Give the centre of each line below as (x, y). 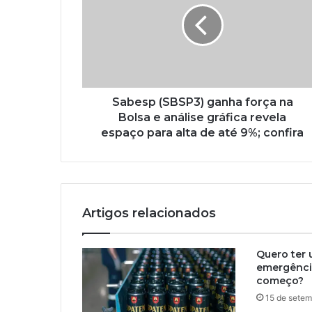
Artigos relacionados (149, 213)
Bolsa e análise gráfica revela (202, 118)
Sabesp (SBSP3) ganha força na (202, 102)
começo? (280, 281)
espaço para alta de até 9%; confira (202, 133)
